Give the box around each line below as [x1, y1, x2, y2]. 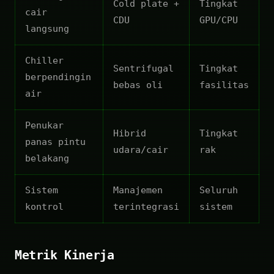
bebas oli [113, 79, 163, 91]
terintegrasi [113, 201, 179, 212]
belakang [25, 152, 69, 164]
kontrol [25, 201, 64, 212]
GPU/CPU [199, 14, 238, 26]
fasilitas [199, 79, 249, 91]
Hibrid [113, 127, 146, 139]
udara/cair [113, 144, 168, 155]
